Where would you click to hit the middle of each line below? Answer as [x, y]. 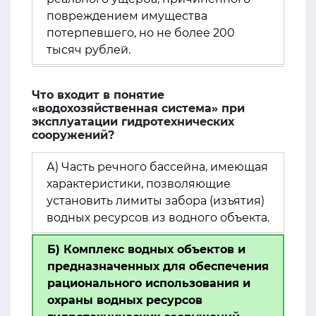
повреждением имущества [127, 16]
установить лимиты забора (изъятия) [156, 201]
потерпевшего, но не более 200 [141, 33]
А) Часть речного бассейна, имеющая [157, 167]
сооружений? [73, 135]
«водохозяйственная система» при [138, 108]
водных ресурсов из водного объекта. [158, 218]
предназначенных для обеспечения [158, 266]
